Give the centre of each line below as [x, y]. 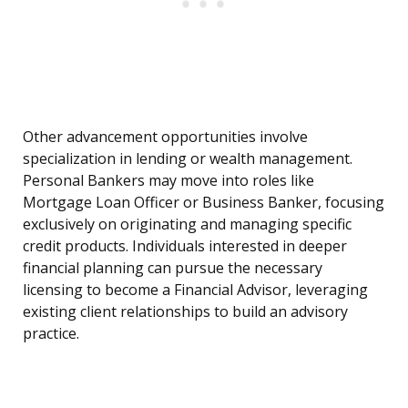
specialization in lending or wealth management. [188, 159]
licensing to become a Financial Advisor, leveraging [195, 290]
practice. [51, 334]
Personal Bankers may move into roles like [168, 181]
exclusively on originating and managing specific [187, 224]
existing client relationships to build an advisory [185, 312]
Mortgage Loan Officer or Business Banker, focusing [204, 203]
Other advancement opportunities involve [165, 137]
